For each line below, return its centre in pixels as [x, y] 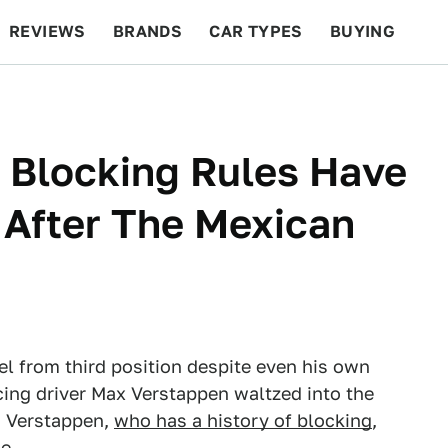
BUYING [362, 31]
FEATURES [375, 95]
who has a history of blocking [243, 420]
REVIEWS [47, 31]
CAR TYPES [256, 31]
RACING [199, 95]
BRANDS [147, 31]
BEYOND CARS [80, 95]
